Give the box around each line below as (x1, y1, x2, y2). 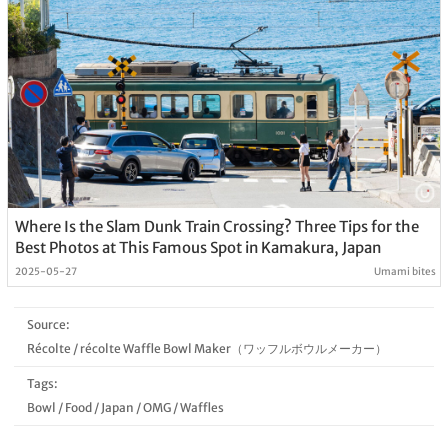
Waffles (179, 400, 224, 416)
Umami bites (374, 265, 437, 279)
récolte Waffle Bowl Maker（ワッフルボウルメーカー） (79, 341, 387, 357)
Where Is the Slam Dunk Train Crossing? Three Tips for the (14, 217, 419, 237)
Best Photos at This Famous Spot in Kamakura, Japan (14, 238, 381, 258)
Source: (26, 317, 70, 333)
